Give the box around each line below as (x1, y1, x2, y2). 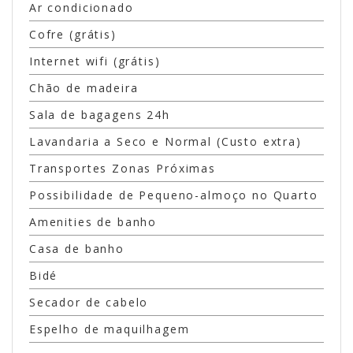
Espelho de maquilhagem (28, 321, 190, 337)
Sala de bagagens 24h (28, 107, 170, 123)
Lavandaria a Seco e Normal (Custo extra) (28, 134, 302, 150)
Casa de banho (28, 241, 124, 257)
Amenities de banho (28, 214, 158, 230)
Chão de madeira (28, 80, 139, 96)
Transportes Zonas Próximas (28, 161, 216, 176)
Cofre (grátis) (28, 27, 117, 43)
